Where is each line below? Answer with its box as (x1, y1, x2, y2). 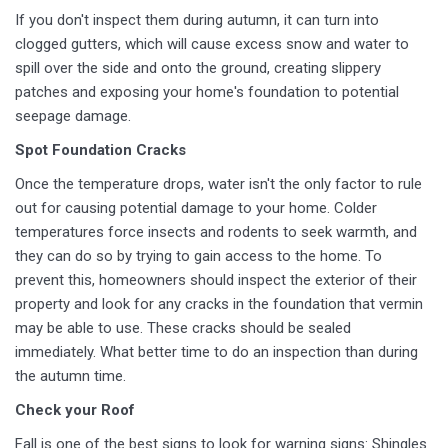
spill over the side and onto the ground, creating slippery (15, 59, 381, 77)
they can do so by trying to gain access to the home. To (15, 247, 382, 265)
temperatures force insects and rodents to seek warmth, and (15, 223, 417, 241)
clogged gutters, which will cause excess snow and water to (15, 35, 409, 53)
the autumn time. (15, 367, 126, 385)
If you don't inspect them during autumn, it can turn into (15, 11, 379, 29)
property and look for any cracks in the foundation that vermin (15, 295, 423, 313)
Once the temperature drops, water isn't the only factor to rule (15, 175, 422, 193)
